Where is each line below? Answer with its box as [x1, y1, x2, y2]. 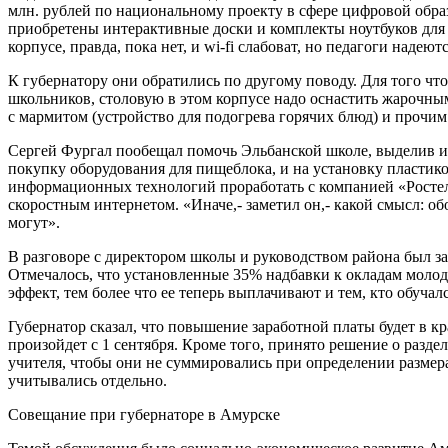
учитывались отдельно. [8, 371, 167, 389]
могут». [8, 213, 60, 231]
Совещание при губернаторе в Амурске [8, 405, 280, 423]
